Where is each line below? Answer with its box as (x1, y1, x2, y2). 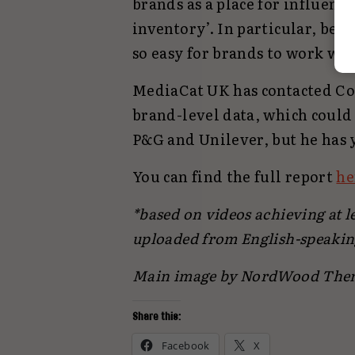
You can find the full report (132, 166, 337, 188)
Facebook (161, 338, 210, 353)
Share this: (132, 311, 181, 323)
